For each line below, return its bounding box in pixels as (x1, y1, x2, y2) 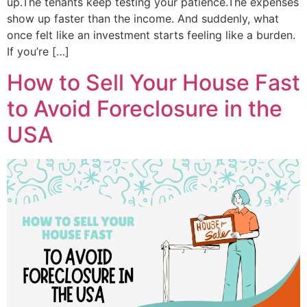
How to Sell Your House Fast (7, 69, 300, 96)
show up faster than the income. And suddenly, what (7, 12, 279, 26)
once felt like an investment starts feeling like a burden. (7, 28, 295, 42)
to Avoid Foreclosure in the (7, 95, 282, 122)
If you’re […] (7, 45, 69, 59)
